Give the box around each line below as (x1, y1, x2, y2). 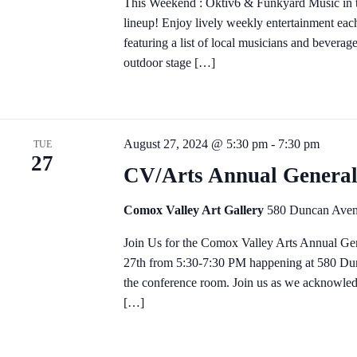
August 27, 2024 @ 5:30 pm (123, 137, 268, 151)
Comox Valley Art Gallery (123, 203, 267, 218)
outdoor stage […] (123, 56, 215, 70)
